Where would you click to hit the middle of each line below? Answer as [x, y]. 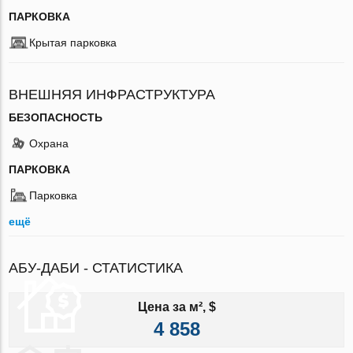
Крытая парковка [73, 42]
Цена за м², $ [176, 307]
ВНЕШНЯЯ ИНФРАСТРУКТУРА [112, 94]
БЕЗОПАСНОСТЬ [56, 117]
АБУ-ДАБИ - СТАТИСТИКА [96, 268]
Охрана [49, 143]
